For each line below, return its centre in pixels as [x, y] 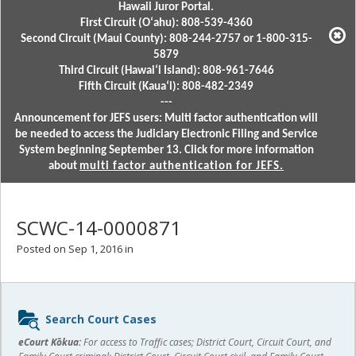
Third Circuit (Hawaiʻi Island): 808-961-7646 [166, 71]
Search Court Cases [101, 319]
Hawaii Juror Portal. [166, 8]
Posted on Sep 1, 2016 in [75, 249]
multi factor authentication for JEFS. [182, 166]
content [40, 330]
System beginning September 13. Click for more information [166, 151]
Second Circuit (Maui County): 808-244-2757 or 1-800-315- [166, 39]
